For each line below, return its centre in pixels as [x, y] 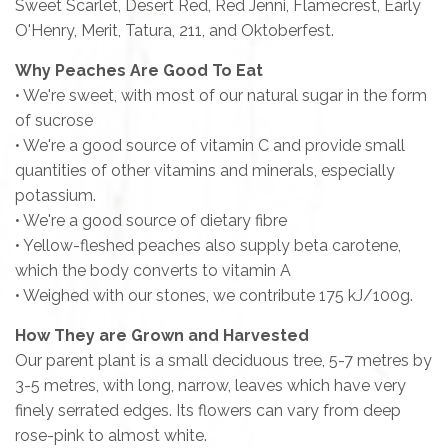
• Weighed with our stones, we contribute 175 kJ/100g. [214, 295]
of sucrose [54, 120]
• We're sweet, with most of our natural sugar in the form [221, 95]
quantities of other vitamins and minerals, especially [205, 170]
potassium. [55, 195]
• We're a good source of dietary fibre [151, 220]
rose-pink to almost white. [111, 435]
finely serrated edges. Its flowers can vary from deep [208, 410]
